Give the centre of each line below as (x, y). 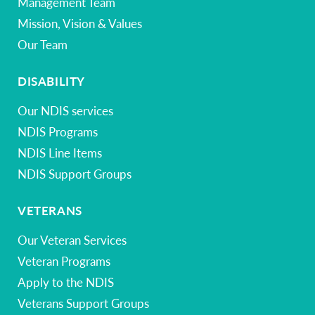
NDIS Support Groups (75, 174)
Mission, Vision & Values (80, 23)
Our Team (43, 44)
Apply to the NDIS (66, 282)
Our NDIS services (65, 110)
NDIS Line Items (60, 153)
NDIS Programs (58, 131)
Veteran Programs (64, 261)
